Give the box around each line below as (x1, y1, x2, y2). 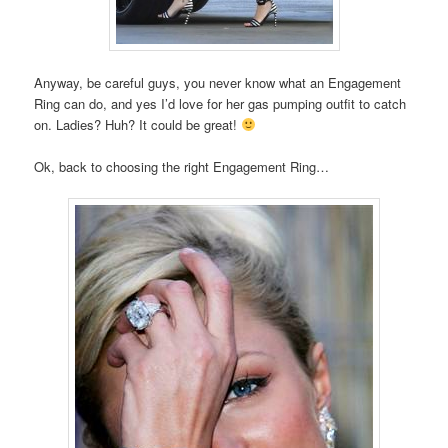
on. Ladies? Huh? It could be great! (34, 114, 242, 134)
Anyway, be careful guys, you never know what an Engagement (34, 72, 402, 92)
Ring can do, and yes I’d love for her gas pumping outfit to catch (34, 93, 407, 113)
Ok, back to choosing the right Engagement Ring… (34, 156, 330, 176)
